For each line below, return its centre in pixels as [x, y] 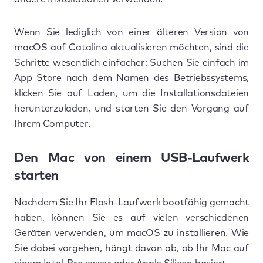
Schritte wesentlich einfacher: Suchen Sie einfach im [131, 63]
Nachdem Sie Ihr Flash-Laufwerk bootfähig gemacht [131, 202]
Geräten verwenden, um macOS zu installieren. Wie [131, 233]
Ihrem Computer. [52, 124]
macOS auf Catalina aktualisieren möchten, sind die [131, 47]
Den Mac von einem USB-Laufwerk [131, 158]
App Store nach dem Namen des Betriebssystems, [131, 78]
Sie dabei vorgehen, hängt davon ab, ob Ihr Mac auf [131, 248]
